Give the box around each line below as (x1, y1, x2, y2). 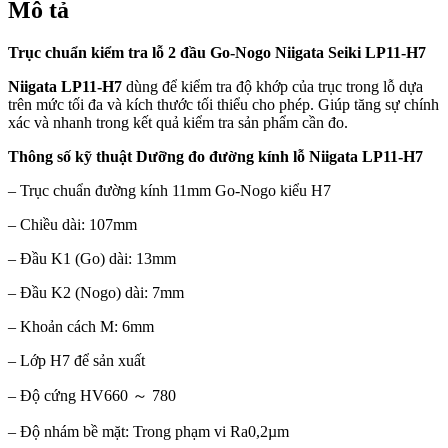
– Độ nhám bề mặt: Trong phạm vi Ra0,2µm (8, 423, 289, 441)
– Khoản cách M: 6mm (8, 318, 154, 336)
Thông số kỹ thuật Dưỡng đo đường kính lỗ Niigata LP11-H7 (8, 148, 423, 166)
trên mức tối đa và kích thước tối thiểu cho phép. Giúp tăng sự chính (8, 96, 439, 114)
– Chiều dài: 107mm (8, 216, 137, 234)
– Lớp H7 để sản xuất (8, 352, 145, 370)
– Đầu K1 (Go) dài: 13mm (8, 250, 176, 268)
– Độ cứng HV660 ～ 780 (8, 387, 176, 405)
